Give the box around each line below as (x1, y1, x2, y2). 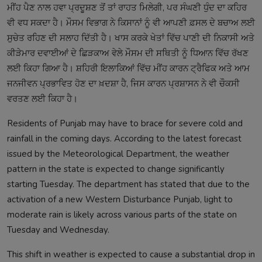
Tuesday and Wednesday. (7, 223, 109, 236)
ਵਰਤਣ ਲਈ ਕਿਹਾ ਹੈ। (7, 92, 78, 105)
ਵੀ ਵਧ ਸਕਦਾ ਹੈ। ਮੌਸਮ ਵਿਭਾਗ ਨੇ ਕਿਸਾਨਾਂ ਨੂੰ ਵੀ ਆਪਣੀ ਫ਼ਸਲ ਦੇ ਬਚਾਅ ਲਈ (7, 16, 255, 29)
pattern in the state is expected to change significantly (7, 163, 225, 175)
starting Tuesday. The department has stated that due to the (7, 178, 250, 190)
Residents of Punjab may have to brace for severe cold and (7, 117, 243, 129)
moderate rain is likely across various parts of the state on (7, 208, 237, 220)
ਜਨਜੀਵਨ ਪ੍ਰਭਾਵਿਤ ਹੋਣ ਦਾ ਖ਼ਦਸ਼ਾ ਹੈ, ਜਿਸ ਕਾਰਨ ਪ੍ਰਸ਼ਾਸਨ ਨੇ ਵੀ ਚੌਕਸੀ (7, 77, 240, 89)
